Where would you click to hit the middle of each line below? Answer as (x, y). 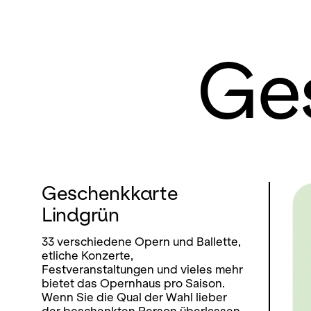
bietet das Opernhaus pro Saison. (133, 284)
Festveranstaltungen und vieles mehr (142, 270)
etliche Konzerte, (87, 256)
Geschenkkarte (110, 193)
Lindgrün (81, 214)
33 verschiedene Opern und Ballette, (141, 242)
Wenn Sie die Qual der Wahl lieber (134, 297)
